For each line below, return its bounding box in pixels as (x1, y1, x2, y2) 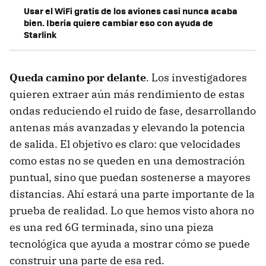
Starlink (24, 27, 56, 41)
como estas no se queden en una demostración (9, 153, 245, 167)
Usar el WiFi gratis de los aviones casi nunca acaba (24, 4, 237, 17)
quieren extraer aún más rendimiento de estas (9, 87, 245, 101)
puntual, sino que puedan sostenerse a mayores (9, 170, 251, 184)
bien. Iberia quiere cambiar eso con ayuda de (24, 15, 213, 29)
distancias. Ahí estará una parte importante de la (9, 186, 255, 201)
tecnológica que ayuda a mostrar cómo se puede (9, 236, 250, 251)
